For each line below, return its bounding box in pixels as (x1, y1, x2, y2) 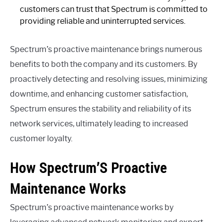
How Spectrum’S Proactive (10, 159, 167, 177)
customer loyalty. (10, 133, 72, 143)
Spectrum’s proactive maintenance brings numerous (10, 44, 202, 54)
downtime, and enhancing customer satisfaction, (10, 89, 188, 99)
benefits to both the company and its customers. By (10, 59, 197, 69)
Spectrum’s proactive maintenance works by (10, 203, 173, 213)
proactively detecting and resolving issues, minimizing (10, 74, 208, 84)
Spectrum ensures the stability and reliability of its (10, 104, 191, 113)
